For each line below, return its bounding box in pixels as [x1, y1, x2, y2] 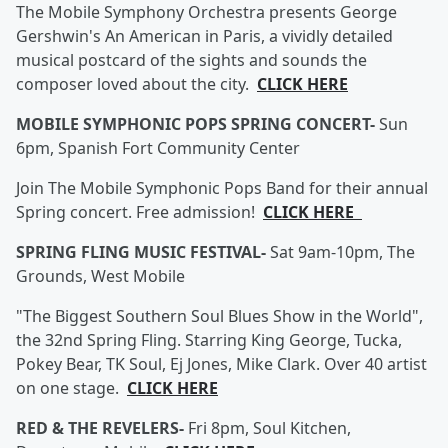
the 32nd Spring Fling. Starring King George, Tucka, [16, 329, 402, 351]
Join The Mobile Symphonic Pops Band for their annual [16, 177, 428, 199]
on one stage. [16, 377, 127, 399]
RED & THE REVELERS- [16, 417, 188, 439]
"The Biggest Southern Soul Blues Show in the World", [16, 305, 423, 327]
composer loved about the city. [16, 73, 257, 95]
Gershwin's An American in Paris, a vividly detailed [16, 25, 393, 47]
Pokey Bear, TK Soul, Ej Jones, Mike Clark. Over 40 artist [16, 353, 427, 375]
